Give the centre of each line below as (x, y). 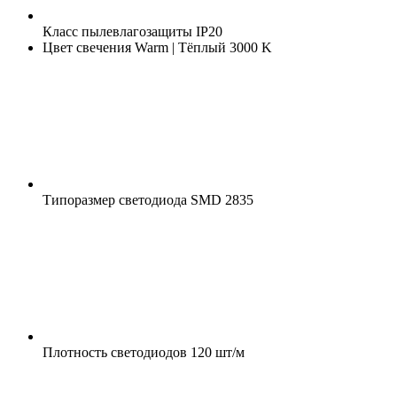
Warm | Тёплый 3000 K (202, 47)
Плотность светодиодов (115, 352)
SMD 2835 (220, 199)
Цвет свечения (87, 47)
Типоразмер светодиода (115, 199)
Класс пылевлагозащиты (117, 31)
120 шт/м (216, 352)
